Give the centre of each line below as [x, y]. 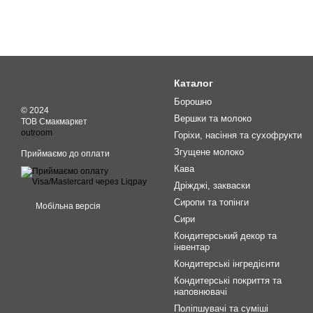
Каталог [194, 83]
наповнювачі [201, 292]
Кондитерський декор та [225, 236]
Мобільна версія [67, 206]
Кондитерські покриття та [228, 281]
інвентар [192, 247]
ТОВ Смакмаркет [54, 122]
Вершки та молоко [213, 119]
